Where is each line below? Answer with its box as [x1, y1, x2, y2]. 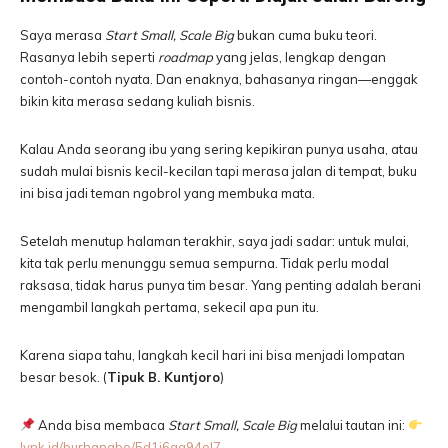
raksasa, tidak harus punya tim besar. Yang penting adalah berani [20, 277, 421, 293]
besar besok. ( [20, 369, 107, 385]
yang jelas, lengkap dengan [213, 49, 386, 65]
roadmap [158, 49, 213, 65]
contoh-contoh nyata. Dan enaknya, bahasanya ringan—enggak [20, 71, 418, 87]
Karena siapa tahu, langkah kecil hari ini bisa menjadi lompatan [20, 347, 405, 363]
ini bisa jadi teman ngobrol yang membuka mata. [20, 185, 315, 201]
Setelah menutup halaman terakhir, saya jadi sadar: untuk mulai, [20, 233, 409, 249]
